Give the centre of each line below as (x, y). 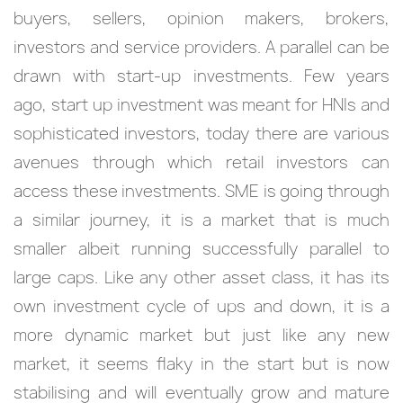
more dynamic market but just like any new (201, 335)
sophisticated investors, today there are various (201, 134)
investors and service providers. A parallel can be (201, 47)
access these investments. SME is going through (201, 191)
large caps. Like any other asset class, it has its (201, 278)
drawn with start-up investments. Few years (201, 76)
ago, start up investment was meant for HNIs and (201, 105)
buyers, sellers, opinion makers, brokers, (201, 18)
